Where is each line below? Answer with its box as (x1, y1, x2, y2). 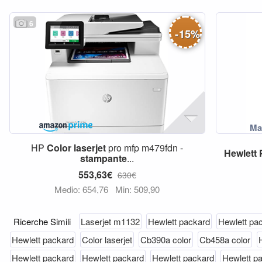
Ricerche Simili (9, 215, 78, 227)
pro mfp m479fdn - (106, 141, 184, 154)
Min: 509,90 (115, 183, 160, 195)
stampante (80, 151, 127, 165)
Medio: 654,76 (54, 183, 111, 195)
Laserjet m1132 (81, 215, 140, 227)
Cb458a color (199, 233, 250, 246)
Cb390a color (140, 233, 191, 246)
